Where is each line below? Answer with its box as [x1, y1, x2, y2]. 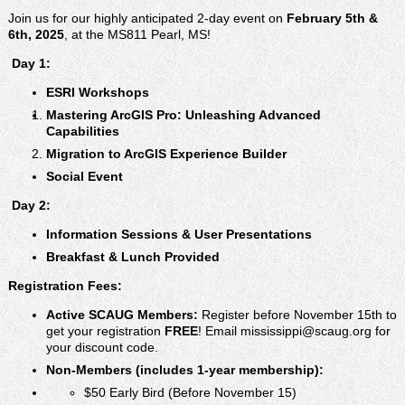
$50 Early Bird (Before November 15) [83, 384, 297, 400]
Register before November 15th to [201, 306, 397, 322]
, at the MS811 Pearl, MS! [63, 26, 211, 42]
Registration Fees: [7, 278, 122, 293]
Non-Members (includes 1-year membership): [45, 362, 324, 377]
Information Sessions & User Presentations [45, 226, 312, 241]
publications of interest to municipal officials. [71, 8, 322, 23]
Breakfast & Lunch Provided [45, 249, 220, 264]
